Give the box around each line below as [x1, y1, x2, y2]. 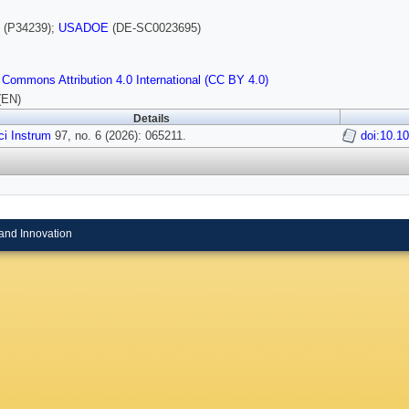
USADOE [58, 21, 109, 36]
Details [133, 113, 170, 125]
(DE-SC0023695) [109, 21, 201, 36]
